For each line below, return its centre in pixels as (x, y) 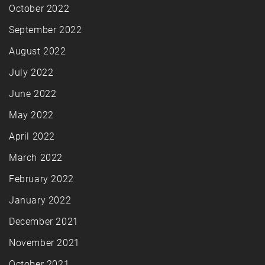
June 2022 (33, 94)
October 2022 (39, 9)
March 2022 (36, 158)
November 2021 (44, 243)
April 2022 (32, 137)
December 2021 (44, 222)
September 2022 (46, 30)
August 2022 (38, 51)
